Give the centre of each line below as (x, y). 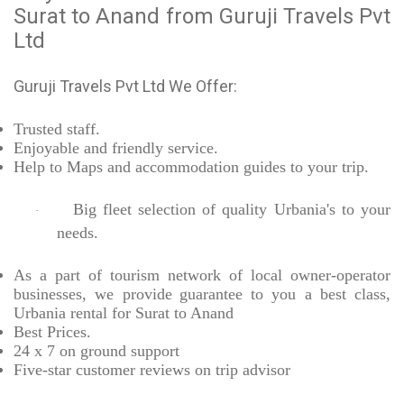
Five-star (42, 370)
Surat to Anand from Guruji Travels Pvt (202, 17)
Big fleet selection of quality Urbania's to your (231, 210)
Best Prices (50, 332)
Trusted (38, 129)
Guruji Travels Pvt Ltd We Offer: (125, 87)
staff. (81, 129)
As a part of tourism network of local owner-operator (202, 275)
